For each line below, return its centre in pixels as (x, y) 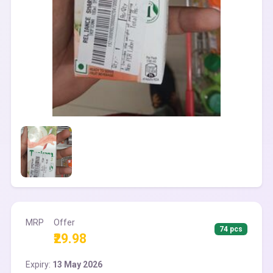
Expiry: (39, 264)
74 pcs (231, 229)
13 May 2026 (77, 264)
